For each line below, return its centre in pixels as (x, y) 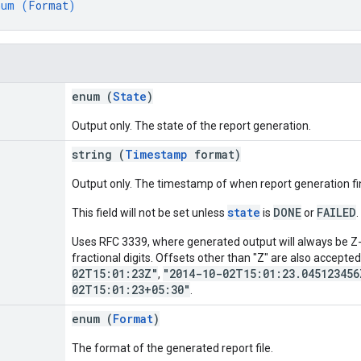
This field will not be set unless (149, 212)
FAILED (336, 212)
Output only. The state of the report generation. (191, 125)
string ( (98, 154)
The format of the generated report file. (172, 348)
